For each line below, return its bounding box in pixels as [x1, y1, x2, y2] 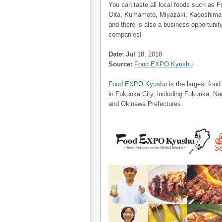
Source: [109, 60, 132, 68]
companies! [109, 31, 142, 38]
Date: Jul [109, 51, 135, 58]
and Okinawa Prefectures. [109, 100, 183, 108]
